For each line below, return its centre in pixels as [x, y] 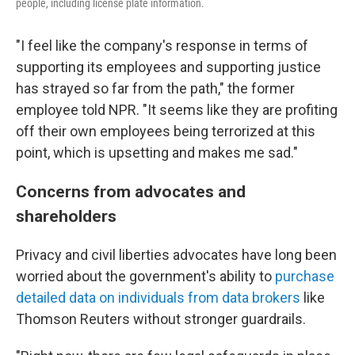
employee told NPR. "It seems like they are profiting [177, 110]
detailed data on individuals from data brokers [158, 298]
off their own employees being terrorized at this [166, 132]
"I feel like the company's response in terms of [162, 46]
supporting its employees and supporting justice [168, 67]
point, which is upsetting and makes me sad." [157, 153]
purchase [305, 277]
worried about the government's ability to [145, 277]
